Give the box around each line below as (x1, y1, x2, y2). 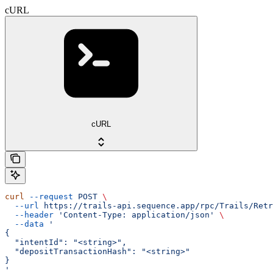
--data (5, 219, 44, 229)
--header (5, 210, 54, 220)
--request (24, 192, 73, 202)
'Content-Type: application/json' (54, 210, 214, 220)
